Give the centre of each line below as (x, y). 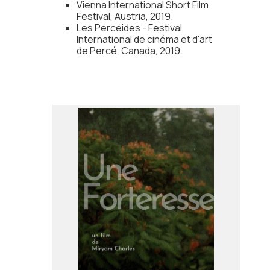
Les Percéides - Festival (129, 28)
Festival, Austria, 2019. (124, 17)
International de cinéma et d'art (144, 39)
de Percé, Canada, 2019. (129, 51)
